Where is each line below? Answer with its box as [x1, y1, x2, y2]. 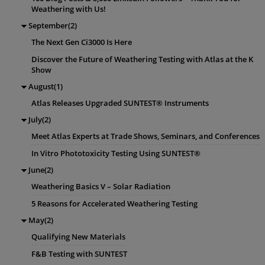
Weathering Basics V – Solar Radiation [31, 181, 170, 192]
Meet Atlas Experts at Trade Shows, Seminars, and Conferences [31, 131, 260, 141]
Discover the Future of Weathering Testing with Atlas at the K [31, 54, 253, 64]
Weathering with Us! [31, 4, 106, 14]
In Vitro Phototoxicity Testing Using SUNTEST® [31, 148, 201, 159]
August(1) [28, 81, 63, 92]
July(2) [28, 114, 51, 125]
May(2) [28, 215, 53, 225]
